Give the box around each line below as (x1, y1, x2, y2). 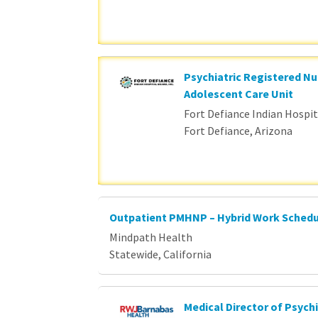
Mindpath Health (109, 229, 192, 244)
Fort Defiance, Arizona (183, 123, 292, 138)
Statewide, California (109, 246, 212, 261)
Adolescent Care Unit (183, 86, 293, 101)
